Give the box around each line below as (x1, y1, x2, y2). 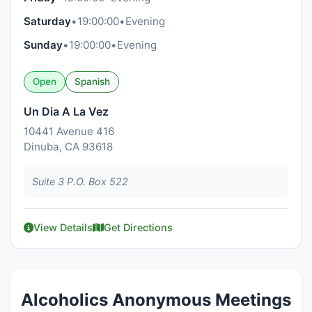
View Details (33, 221, 93, 233)
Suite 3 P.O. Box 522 (32, 175, 128, 187)
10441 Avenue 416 (24, 125, 114, 138)
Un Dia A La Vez (24, 104, 109, 118)
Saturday (24, 15, 71, 28)
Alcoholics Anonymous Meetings (21, 290, 291, 310)
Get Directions (104, 221, 173, 233)
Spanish (75, 76, 110, 87)
